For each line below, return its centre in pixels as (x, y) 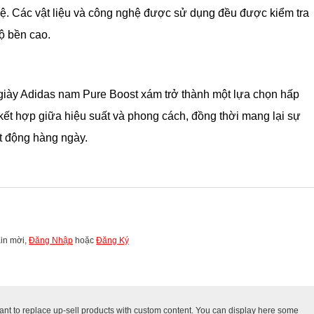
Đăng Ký (113, 240)
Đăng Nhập (51, 240)
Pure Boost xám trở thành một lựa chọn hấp (190, 94)
